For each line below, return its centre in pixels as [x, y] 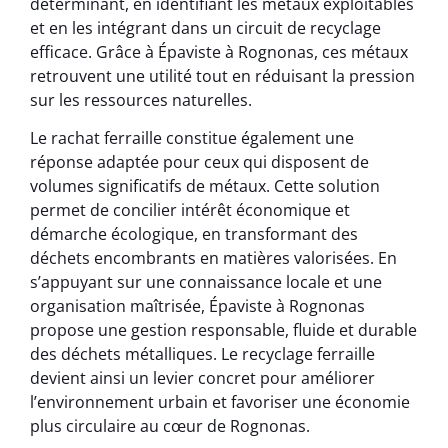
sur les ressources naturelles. [141, 99]
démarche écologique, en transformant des [194, 234]
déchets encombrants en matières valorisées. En [213, 258]
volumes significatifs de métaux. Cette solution [205, 186]
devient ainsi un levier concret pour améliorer [202, 378]
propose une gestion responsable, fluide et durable [223, 330]
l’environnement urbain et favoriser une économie [220, 402]
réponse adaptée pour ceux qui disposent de [199, 162]
